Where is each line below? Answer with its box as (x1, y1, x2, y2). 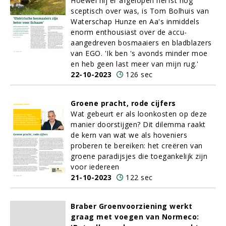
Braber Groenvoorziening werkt (71, 201, 193, 211)
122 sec (126, 173, 153, 182)
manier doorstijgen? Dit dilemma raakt (71, 120, 206, 129)
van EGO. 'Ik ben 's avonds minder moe (71, 48, 208, 58)
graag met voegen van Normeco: (71, 212, 199, 221)
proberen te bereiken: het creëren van (71, 141, 203, 150)
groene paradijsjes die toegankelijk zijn (71, 151, 207, 161)
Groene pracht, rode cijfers (71, 98, 176, 108)
